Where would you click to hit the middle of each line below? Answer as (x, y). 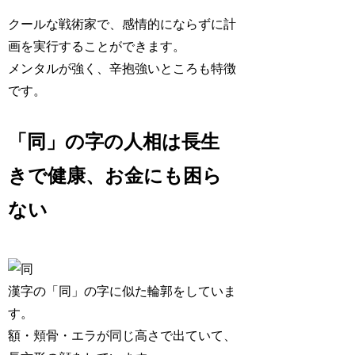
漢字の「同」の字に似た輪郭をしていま (122, 291)
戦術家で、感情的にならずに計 (148, 24)
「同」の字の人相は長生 (114, 141)
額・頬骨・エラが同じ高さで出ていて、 (122, 335)
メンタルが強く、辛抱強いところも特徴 (122, 68)
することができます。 (122, 46)
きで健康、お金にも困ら (115, 176)
